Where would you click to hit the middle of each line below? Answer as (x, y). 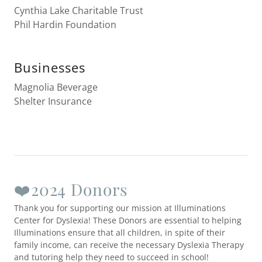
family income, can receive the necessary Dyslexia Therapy (129, 245)
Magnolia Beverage (56, 87)
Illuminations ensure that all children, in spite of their (120, 232)
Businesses (50, 67)
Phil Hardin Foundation (66, 25)
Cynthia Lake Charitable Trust (79, 11)
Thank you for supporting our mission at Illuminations (120, 208)
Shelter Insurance (53, 101)
